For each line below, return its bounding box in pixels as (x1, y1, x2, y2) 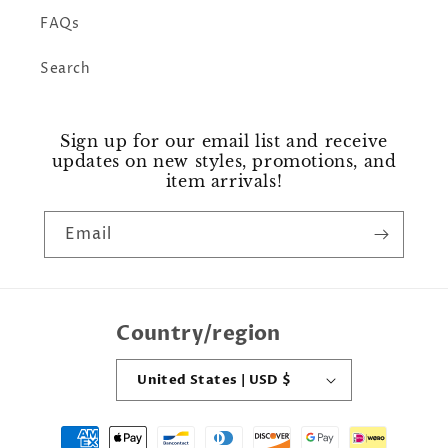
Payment (34, 418, 103, 440)
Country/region (116, 320, 281, 348)
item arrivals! (165, 171, 283, 192)
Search (40, 59, 91, 79)
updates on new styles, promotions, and (51, 151, 397, 172)
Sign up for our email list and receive (60, 131, 388, 152)
